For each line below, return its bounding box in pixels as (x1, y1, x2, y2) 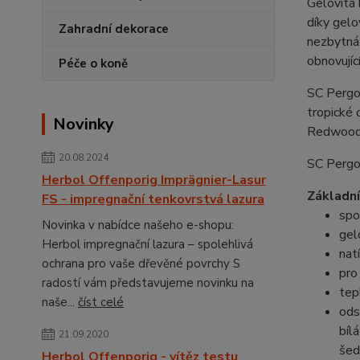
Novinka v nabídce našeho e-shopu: (42, 217, 234, 233)
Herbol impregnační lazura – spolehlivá (42, 236, 253, 252)
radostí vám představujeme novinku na (42, 275, 254, 291)
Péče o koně (59, 55, 128, 72)
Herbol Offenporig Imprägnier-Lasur (42, 171, 266, 189)
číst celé (78, 294, 124, 310)
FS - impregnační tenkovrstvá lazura (42, 190, 264, 208)
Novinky (53, 113, 114, 135)
